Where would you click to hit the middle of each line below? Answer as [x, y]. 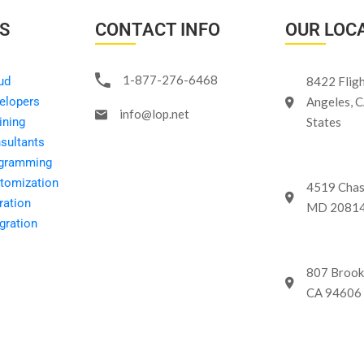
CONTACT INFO [158, 30]
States [324, 122]
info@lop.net [154, 114]
